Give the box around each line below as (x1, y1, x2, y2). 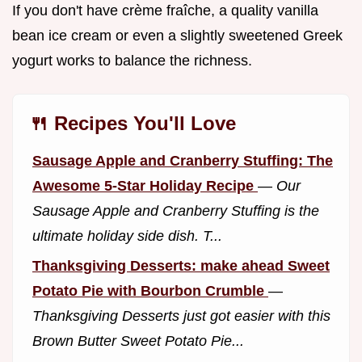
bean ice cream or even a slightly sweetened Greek (12, 27, 343, 44)
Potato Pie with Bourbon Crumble (32, 282, 268, 299)
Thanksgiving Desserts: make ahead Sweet (32, 257, 330, 274)
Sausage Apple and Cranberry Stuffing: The (32, 153, 333, 170)
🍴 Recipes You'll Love (29, 112, 236, 135)
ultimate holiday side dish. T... (32, 228, 222, 245)
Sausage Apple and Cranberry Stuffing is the (32, 203, 319, 220)
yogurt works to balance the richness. (12, 53, 252, 69)
